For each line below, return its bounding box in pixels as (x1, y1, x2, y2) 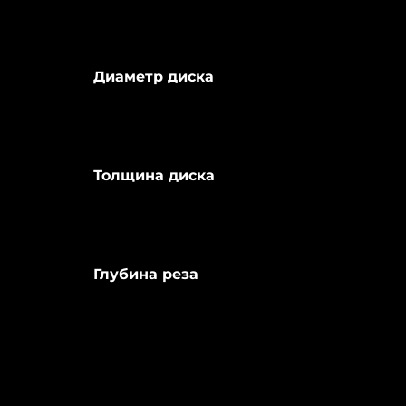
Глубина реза (92, 265, 198, 283)
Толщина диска (92, 166, 215, 184)
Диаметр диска (92, 67, 214, 85)
